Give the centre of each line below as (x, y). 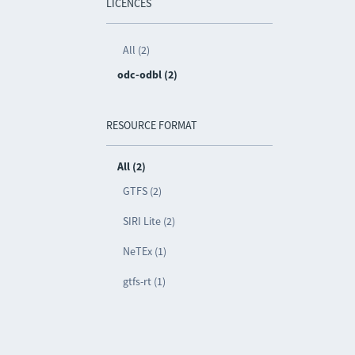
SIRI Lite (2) (149, 221)
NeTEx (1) (145, 251)
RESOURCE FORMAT (152, 125)
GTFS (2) (143, 191)
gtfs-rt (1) (145, 281)
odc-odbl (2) (148, 74)
